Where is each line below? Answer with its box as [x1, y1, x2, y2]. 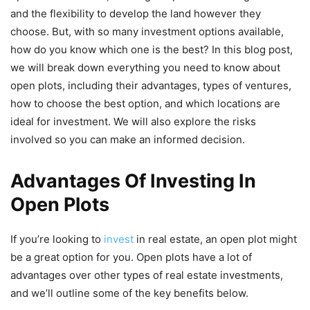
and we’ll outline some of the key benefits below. [10, 286, 248, 300]
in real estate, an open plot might [134, 232, 297, 246]
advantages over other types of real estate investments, [10, 268, 283, 282]
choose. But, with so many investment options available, [10, 25, 284, 39]
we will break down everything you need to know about [10, 61, 280, 75]
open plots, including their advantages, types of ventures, [10, 79, 291, 93]
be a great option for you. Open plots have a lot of [10, 250, 252, 264]
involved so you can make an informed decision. [10, 133, 245, 147]
